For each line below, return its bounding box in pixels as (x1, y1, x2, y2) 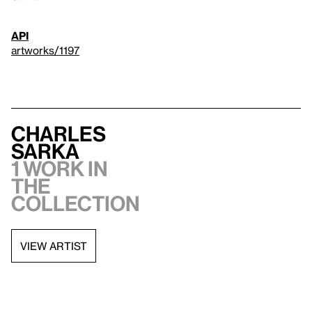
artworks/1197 (11, 44, 79, 57)
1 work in (11, 157, 108, 181)
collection (11, 192, 140, 216)
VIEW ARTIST (20, 239, 87, 252)
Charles (11, 122, 106, 146)
